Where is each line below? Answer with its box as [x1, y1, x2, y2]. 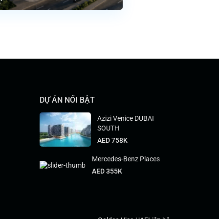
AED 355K [92, 167, 122, 175]
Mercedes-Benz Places [92, 155, 160, 163]
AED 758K [97, 136, 128, 145]
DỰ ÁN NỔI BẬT [40, 95, 95, 105]
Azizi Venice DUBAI [97, 114, 154, 123]
